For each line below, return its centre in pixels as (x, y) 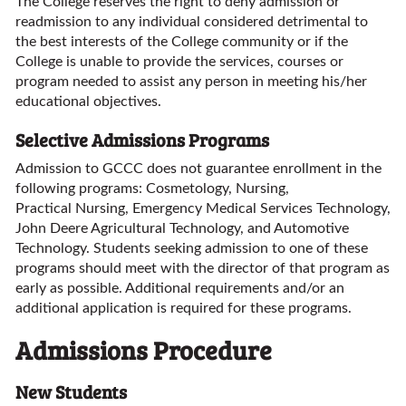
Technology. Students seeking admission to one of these (192, 248)
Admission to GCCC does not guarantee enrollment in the (198, 169)
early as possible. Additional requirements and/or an (180, 288)
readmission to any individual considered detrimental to (192, 22)
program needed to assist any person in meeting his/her (191, 82)
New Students (71, 391)
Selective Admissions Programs (142, 140)
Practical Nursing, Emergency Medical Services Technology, (203, 208)
